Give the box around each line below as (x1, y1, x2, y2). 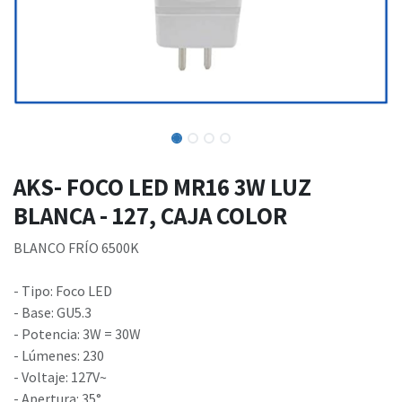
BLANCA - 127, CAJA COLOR (13, 199, 287, 232)
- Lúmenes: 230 (13, 346, 104, 365)
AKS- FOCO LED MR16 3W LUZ (13, 170, 311, 204)
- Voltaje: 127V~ (13, 368, 107, 387)
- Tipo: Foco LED (13, 282, 112, 301)
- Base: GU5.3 (13, 303, 92, 322)
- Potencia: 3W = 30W (13, 325, 141, 344)
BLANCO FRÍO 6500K (13, 239, 139, 258)
